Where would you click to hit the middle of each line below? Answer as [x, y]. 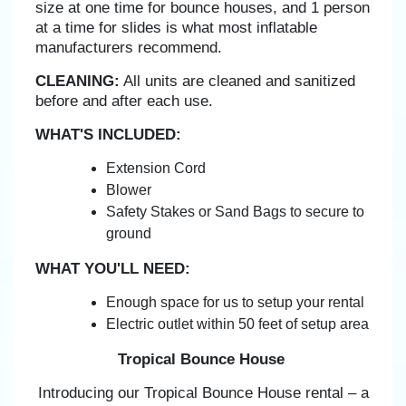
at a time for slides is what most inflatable [176, 27]
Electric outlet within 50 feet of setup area [237, 324]
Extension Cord [156, 168]
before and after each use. [124, 100]
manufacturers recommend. [129, 47]
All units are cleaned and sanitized [237, 80]
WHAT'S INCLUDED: [108, 134]
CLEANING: [77, 80]
